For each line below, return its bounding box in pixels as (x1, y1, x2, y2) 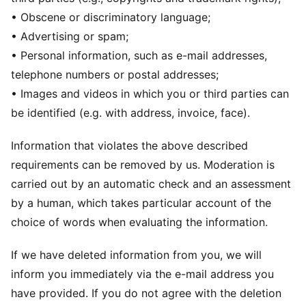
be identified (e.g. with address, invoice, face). (11, 106, 250, 120)
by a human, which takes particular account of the (11, 196, 271, 210)
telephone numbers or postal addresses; (11, 68, 219, 81)
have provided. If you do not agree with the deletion (11, 286, 281, 300)
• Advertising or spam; (11, 29, 128, 43)
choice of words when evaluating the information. (11, 215, 268, 229)
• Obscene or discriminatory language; (11, 10, 210, 24)
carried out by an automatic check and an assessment (11, 177, 291, 191)
